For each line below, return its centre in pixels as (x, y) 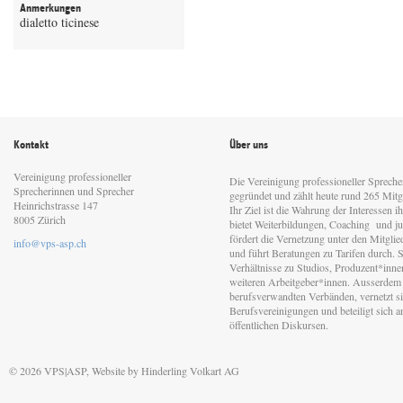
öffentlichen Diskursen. (279, 325)
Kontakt (31, 145)
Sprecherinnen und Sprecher (74, 191)
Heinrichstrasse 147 (58, 205)
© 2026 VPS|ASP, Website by (75, 371)
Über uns (249, 145)
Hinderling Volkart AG (190, 371)
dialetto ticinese (59, 22)
